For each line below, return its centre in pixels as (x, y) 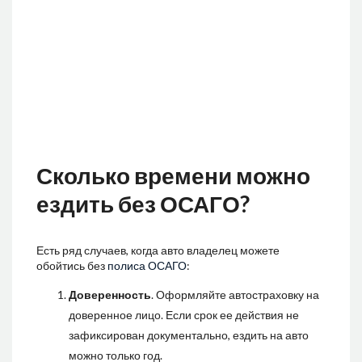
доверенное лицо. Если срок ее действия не (184, 314)
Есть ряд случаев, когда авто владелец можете (158, 250)
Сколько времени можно (173, 175)
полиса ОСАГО (147, 265)
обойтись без (72, 265)
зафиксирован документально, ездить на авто (189, 335)
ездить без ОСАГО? (143, 203)
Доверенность (110, 294)
